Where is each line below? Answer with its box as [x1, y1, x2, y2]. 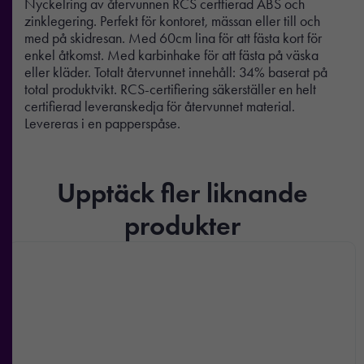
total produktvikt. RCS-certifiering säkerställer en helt [24, 80, 316, 98]
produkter [123, 207, 240, 242]
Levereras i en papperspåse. [24, 114, 180, 132]
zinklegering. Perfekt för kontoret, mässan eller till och [24, 11, 320, 30]
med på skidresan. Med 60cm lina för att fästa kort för [24, 28, 322, 47]
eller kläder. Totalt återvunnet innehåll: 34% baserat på [24, 63, 327, 81]
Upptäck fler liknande [56, 175, 308, 210]
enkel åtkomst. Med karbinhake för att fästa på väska [24, 45, 318, 64]
